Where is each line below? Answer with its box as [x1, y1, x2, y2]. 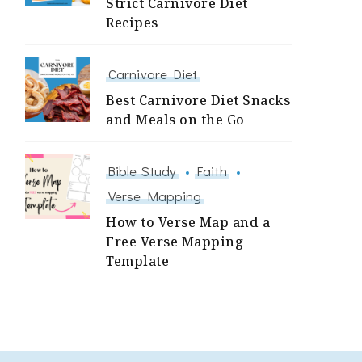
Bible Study [108, 162, 177, 180]
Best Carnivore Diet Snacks [106, 91, 290, 110]
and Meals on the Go [106, 111, 245, 129]
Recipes [106, 14, 158, 32]
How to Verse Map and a [106, 213, 270, 232]
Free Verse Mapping [106, 233, 243, 251]
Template [106, 252, 169, 271]
